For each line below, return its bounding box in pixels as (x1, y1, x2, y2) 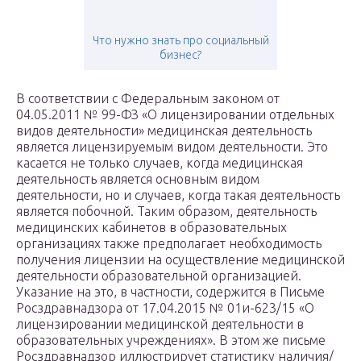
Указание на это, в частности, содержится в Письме (16, 284, 325, 300)
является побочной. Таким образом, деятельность (16, 204, 317, 219)
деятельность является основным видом (16, 172, 259, 187)
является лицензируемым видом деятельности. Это (16, 139, 328, 155)
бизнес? (160, 48, 201, 62)
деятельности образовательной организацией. (16, 268, 301, 284)
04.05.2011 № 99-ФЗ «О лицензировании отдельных (16, 107, 334, 122)
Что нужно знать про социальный (92, 34, 269, 48)
